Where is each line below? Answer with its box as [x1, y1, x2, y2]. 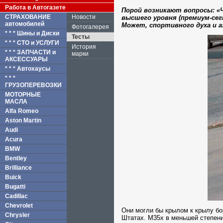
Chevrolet [5, 202, 33, 209]
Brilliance [5, 164, 32, 171]
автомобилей [5, 20, 44, 27]
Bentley [5, 155, 27, 162]
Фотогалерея [72, 23, 109, 30]
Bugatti [5, 183, 25, 190]
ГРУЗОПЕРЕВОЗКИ [5, 82, 62, 89]
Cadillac [5, 193, 28, 200]
